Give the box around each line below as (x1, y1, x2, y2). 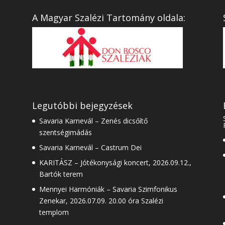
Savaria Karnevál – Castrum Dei (39, 142, 142, 152)
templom (39, 207, 69, 217)
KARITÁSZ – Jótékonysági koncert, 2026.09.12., (39, 157, 191, 167)
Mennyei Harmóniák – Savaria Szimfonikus (39, 184, 177, 194)
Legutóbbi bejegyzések (32, 99, 133, 111)
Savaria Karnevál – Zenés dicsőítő (39, 116, 148, 126)
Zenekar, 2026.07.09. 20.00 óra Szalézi (39, 195, 163, 205)
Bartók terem (39, 169, 83, 179)
